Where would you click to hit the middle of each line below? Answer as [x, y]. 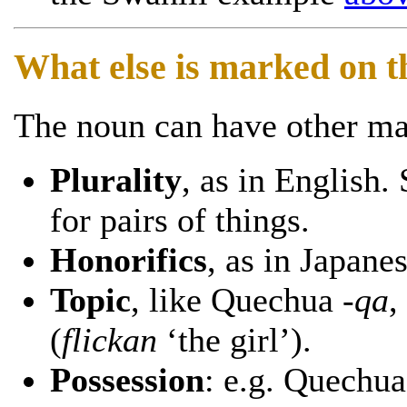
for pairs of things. [180, 219]
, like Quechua [237, 299]
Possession [127, 379]
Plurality [116, 179]
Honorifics [129, 259]
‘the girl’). [234, 339]
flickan [109, 339]
